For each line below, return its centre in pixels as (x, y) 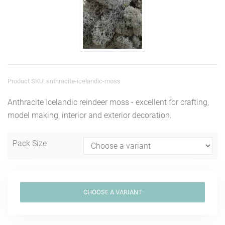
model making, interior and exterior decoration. (90, 116)
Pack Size (30, 144)
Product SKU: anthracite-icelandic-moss (64, 81)
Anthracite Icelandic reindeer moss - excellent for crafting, (108, 102)
